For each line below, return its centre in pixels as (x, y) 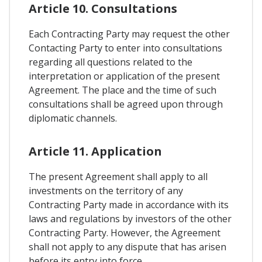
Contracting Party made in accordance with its (129, 204)
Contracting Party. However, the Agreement (125, 232)
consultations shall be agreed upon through (126, 104)
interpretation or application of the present (124, 76)
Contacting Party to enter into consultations (125, 48)
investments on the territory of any (106, 190)
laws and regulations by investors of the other (130, 218)
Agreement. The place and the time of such (123, 90)
